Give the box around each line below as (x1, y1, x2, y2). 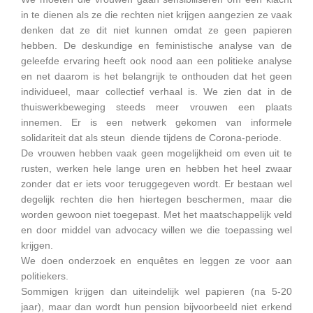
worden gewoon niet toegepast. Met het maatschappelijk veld (21, 209, 292, 220)
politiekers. (21, 270, 69, 282)
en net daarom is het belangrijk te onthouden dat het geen (21, 71, 292, 82)
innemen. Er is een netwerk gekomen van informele (21, 117, 292, 128)
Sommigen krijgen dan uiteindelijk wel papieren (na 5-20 (21, 286, 292, 297)
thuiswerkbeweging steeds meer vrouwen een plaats (21, 101, 292, 112)
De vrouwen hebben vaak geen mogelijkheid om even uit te (21, 147, 292, 159)
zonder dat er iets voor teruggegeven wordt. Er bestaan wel (21, 178, 292, 189)
